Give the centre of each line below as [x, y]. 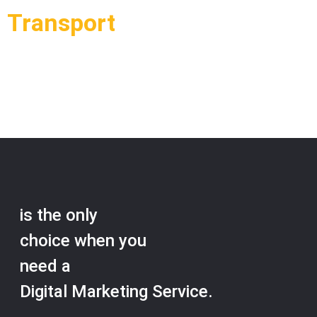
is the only [58, 215]
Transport [61, 23]
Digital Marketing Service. [116, 292]
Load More [58, 78]
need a [45, 266]
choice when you [83, 241]
